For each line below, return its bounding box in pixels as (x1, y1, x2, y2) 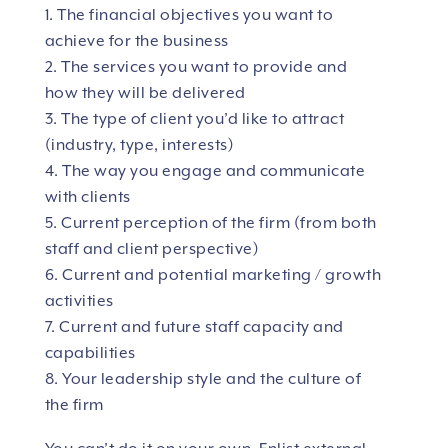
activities (44, 292, 114, 311)
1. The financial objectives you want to (44, 6, 334, 25)
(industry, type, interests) (44, 136, 235, 155)
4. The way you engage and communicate (44, 162, 366, 181)
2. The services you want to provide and (44, 58, 348, 77)
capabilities (44, 344, 136, 363)
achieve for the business (44, 32, 229, 51)
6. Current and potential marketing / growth (44, 266, 382, 285)
